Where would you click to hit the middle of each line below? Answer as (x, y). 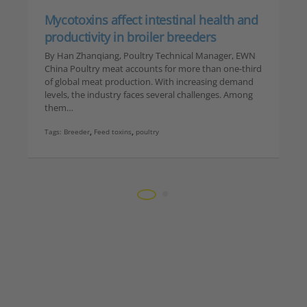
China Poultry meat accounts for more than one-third (153, 69)
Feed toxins (112, 132)
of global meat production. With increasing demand (149, 82)
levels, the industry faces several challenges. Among (148, 95)
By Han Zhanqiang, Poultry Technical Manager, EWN (150, 56)
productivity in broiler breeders (130, 37)
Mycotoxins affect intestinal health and (151, 20)
